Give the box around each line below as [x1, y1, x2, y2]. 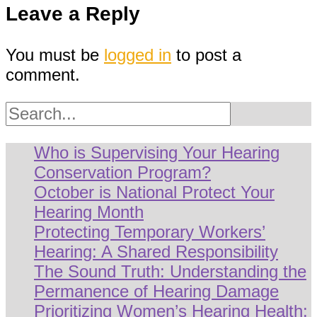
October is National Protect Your [34, 183, 275, 202]
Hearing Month [34, 202, 144, 222]
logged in [104, 45, 171, 65]
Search [5, 101, 58, 121]
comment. [6, 65, 80, 85]
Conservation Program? [34, 163, 211, 183]
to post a [171, 45, 241, 65]
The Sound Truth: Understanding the [34, 262, 306, 282]
